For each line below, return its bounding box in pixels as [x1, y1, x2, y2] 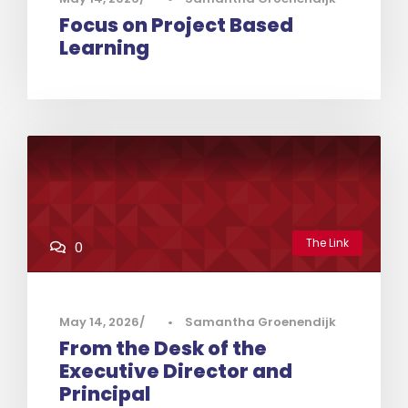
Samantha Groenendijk [185, 313, 336, 331]
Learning [59, 34, 149, 61]
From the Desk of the [59, 335, 267, 362]
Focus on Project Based [59, 11, 293, 38]
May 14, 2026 [59, 313, 139, 331]
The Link [306, 235, 349, 251]
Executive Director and [59, 358, 292, 385]
